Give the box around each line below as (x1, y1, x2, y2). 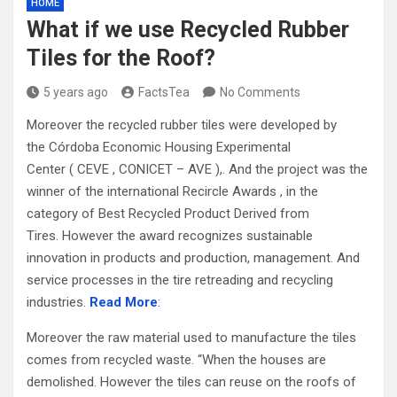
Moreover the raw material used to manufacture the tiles (27, 330, 356, 346)
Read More (90, 294, 158, 310)
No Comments (220, 85, 300, 99)
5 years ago (43, 85, 108, 99)
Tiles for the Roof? (27, 45, 221, 71)
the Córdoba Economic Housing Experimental (27, 139, 291, 155)
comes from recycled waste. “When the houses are (27, 352, 326, 368)
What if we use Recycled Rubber (27, 17, 349, 43)
